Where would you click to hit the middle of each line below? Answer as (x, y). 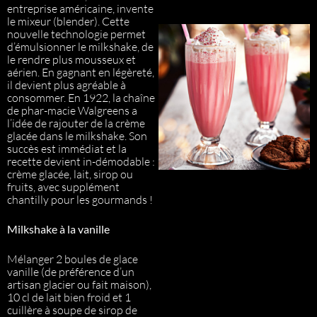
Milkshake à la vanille (58, 229)
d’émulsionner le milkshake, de (80, 47)
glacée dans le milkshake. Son (77, 136)
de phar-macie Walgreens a (72, 110)
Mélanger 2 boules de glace (73, 259)
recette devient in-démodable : (81, 161)
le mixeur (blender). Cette (68, 21)
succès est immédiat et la (67, 149)
